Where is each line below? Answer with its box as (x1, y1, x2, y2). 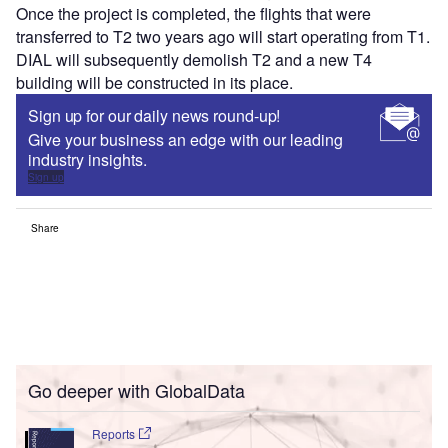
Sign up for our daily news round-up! (28, 104, 281, 128)
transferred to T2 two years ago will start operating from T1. (16, 25, 430, 49)
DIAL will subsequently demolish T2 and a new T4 (16, 48, 372, 72)
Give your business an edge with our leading (28, 128, 343, 152)
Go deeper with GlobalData (28, 377, 245, 404)
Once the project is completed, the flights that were (16, 2, 371, 26)
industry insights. (28, 148, 147, 172)
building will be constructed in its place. (16, 71, 293, 95)
